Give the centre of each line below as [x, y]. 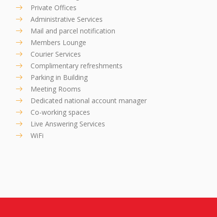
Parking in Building [59, 77]
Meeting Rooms [56, 89]
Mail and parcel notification [73, 31]
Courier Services [56, 54]
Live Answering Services [68, 124]
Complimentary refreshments [77, 66]
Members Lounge [59, 43]
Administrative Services [67, 19]
